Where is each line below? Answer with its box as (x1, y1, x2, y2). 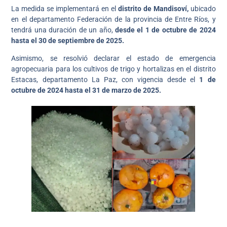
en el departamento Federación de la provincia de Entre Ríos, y (11, 15, 216, 23)
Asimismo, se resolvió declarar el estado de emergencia (11, 54, 216, 63)
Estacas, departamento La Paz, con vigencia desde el (11, 75, 196, 84)
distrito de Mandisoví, (118, 4, 191, 13)
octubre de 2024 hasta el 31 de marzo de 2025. (11, 86, 162, 95)
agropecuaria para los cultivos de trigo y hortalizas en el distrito (11, 65, 216, 73)
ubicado (190, 4, 216, 13)
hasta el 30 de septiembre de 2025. (11, 36, 125, 45)
